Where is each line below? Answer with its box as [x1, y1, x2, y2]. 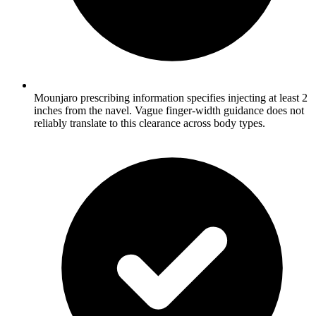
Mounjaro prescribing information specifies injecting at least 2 [34, 91, 308, 104]
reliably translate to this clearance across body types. [34, 116, 265, 129]
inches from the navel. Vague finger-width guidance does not [34, 104, 304, 116]
